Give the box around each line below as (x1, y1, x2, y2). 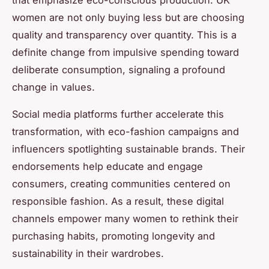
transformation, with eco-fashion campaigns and (12, 125, 239, 138)
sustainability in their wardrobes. (12, 247, 164, 260)
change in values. (12, 81, 95, 94)
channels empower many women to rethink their (12, 213, 238, 225)
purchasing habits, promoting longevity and (12, 230, 215, 243)
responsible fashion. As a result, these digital (12, 195, 224, 208)
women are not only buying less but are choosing (12, 11, 244, 24)
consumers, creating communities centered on (12, 178, 231, 190)
